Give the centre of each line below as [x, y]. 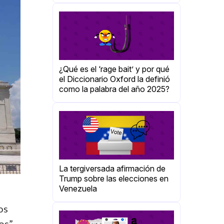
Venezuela [78, 189]
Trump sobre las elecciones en [114, 179]
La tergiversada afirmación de [112, 169]
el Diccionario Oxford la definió [114, 79]
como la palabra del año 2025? [114, 89]
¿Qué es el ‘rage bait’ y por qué [114, 69]
